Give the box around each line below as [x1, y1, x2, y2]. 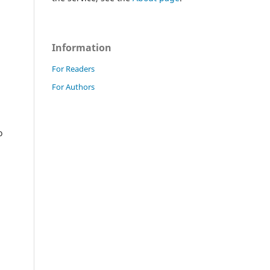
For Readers [52, 63, 95, 74]
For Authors [52, 81, 95, 92]
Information [52, 40, 111, 54]
